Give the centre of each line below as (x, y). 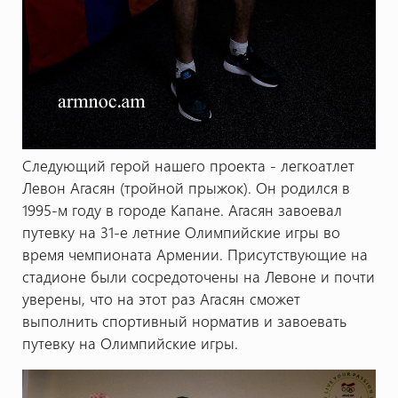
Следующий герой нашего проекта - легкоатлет (188, 166)
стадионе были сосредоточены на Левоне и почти (198, 277)
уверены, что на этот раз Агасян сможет (161, 299)
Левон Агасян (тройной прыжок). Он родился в (186, 188)
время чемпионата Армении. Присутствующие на (195, 255)
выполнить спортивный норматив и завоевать (184, 321)
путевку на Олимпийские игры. (130, 343)
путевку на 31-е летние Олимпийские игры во (181, 232)
